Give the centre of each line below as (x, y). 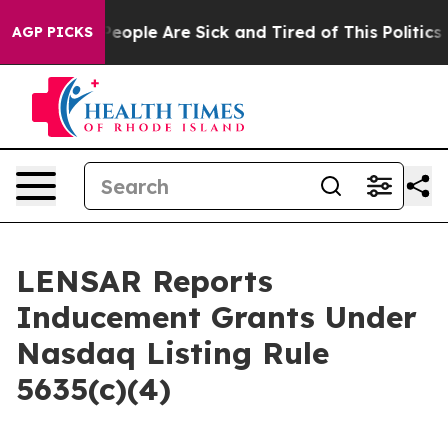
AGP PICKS (52, 32)
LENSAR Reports (144, 281)
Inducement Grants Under (216, 317)
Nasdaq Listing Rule (172, 353)
